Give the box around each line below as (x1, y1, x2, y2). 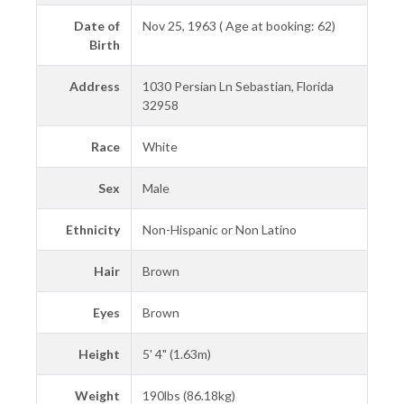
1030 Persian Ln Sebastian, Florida (142, 78, 334, 94)
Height (78, 345, 120, 362)
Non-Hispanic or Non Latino (142, 221, 297, 237)
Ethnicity (66, 221, 120, 237)
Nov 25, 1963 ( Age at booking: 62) (142, 17, 335, 33)
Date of (74, 17, 120, 33)
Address (69, 78, 120, 94)
